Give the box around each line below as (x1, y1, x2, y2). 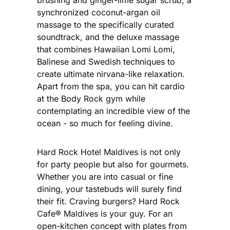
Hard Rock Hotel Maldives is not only (37, 146, 181, 157)
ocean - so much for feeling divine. (37, 118, 173, 128)
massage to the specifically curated (37, 19, 174, 30)
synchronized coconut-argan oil (37, 7, 160, 17)
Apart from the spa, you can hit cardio (37, 81, 185, 91)
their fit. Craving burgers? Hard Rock (37, 196, 180, 206)
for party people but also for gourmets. (37, 159, 189, 169)
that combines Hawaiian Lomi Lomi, (37, 44, 175, 54)
